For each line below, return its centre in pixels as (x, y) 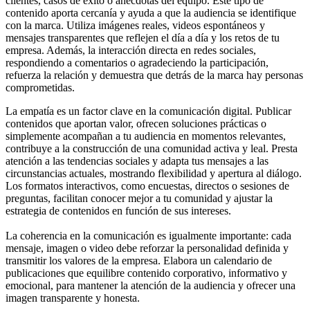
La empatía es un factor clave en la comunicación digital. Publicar (148, 111)
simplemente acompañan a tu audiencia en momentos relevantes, (146, 136)
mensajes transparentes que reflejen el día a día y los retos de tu (143, 37)
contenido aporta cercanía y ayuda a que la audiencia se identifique (151, 12)
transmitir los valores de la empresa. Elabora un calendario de (139, 260)
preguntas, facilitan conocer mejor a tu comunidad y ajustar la (139, 198)
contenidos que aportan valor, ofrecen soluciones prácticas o (136, 123)
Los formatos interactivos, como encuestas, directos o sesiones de (147, 185)
